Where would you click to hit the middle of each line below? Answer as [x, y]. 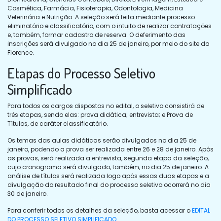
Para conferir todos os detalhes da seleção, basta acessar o [100, 210]
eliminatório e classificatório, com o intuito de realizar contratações [110, 26]
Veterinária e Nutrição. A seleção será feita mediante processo [101, 17]
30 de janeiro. [28, 193]
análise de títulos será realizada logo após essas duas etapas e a [108, 176]
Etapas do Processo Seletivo [81, 73]
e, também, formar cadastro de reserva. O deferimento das [96, 35]
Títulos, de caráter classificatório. [58, 123]
